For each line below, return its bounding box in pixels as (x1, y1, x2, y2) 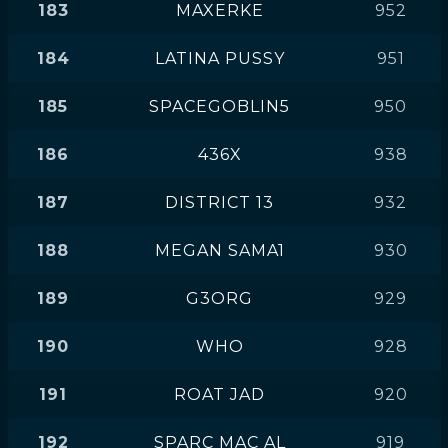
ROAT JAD (174, 385, 265, 404)
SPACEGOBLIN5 (149, 97, 290, 116)
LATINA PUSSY (154, 49, 285, 68)
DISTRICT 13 (165, 193, 274, 212)
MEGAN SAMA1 (154, 241, 285, 260)
